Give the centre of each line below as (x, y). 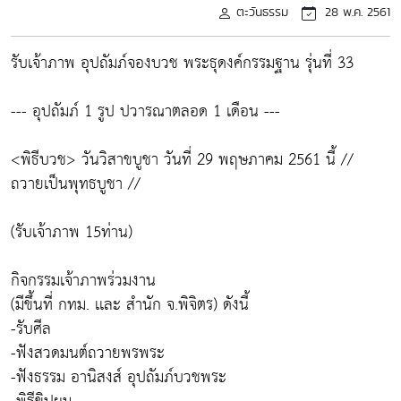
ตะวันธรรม (262, 12)
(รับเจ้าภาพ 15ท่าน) (72, 232)
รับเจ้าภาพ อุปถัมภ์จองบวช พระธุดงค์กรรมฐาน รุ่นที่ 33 (182, 63)
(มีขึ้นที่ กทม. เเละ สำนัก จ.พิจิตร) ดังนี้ (130, 305)
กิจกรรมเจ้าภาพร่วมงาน (83, 281)
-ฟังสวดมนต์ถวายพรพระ (88, 353)
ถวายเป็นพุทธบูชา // (76, 184)
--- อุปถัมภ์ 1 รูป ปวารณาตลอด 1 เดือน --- (145, 111)
